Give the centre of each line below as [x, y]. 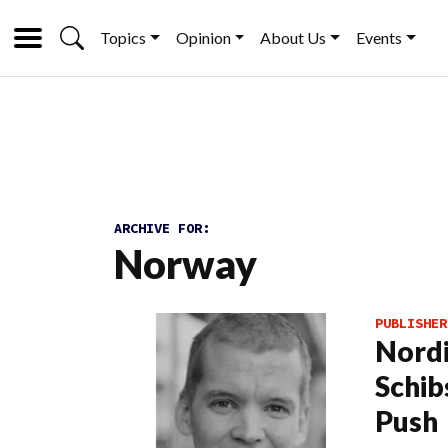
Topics [123, 37]
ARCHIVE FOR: [162, 228]
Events [379, 37]
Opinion [203, 37]
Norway [185, 264]
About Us [293, 37]
